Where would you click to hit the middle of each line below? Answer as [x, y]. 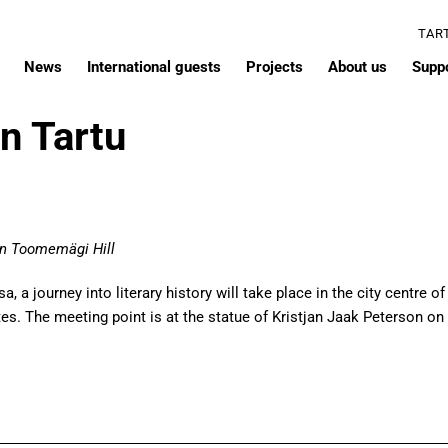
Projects [274, 67]
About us [357, 67]
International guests [154, 67]
